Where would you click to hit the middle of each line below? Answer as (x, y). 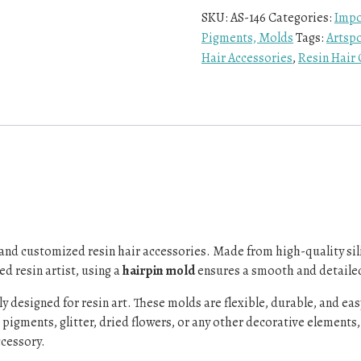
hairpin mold (159, 271)
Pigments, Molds (247, 38)
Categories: (301, 18)
